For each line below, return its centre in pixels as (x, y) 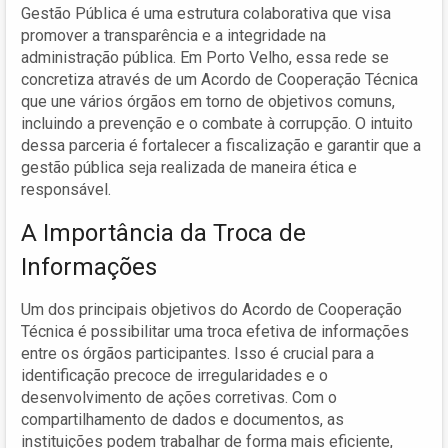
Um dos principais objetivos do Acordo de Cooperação (211, 309)
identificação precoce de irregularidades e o (174, 375)
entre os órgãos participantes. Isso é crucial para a (197, 353)
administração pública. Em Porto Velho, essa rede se (205, 57)
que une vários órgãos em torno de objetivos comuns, (208, 101)
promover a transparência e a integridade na (173, 35)
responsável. (66, 189)
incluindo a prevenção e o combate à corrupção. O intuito (217, 123)
